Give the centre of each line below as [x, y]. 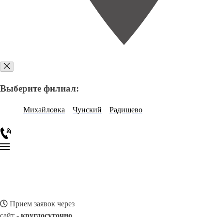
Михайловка [44, 110]
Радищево [126, 110]
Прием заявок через [41, 204]
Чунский [87, 110]
